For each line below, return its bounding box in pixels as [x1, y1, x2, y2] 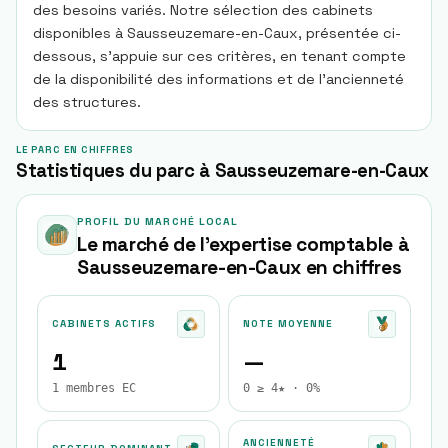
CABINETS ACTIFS [52, 317, 156, 330]
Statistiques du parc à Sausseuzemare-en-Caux [16, 159, 429, 182]
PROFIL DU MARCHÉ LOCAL [77, 215, 238, 228]
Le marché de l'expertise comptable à [77, 232, 410, 257]
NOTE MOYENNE [243, 317, 333, 330]
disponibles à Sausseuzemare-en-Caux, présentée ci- [33, 24, 401, 42]
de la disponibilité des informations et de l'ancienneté [33, 70, 404, 88]
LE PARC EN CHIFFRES [16, 144, 135, 156]
